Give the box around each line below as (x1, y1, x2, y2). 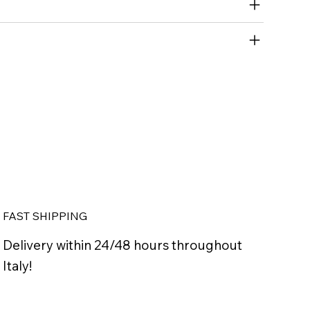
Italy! (2, 257, 32, 275)
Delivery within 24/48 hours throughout (2, 237, 242, 254)
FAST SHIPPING (2, 208, 87, 223)
